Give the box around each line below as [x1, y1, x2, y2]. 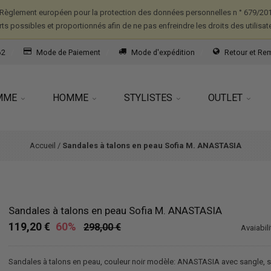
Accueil [30, 141, 56, 151]
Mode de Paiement [36, 48, 100, 57]
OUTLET [208, 92, 245, 103]
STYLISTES [124, 92, 175, 103]
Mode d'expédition [131, 48, 195, 57]
